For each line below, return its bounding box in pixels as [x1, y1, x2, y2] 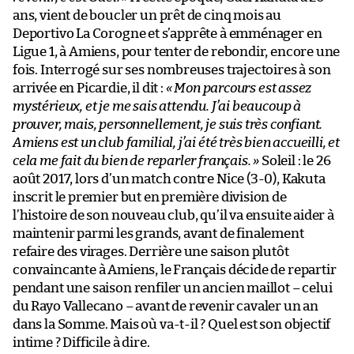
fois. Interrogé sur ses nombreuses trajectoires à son [13, 62, 331, 77]
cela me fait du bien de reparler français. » [13, 153, 260, 168]
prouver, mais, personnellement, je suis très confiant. [13, 117, 323, 131]
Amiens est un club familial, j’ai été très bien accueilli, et [13, 135, 341, 149]
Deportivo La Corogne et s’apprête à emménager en [13, 26, 322, 40]
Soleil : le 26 [259, 153, 331, 168]
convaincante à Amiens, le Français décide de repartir [13, 262, 337, 277]
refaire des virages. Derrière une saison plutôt [13, 244, 289, 258]
